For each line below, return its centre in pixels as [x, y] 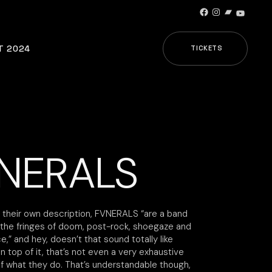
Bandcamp [246, 16]
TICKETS [207, 48]
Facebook [220, 16]
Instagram [233, 16]
